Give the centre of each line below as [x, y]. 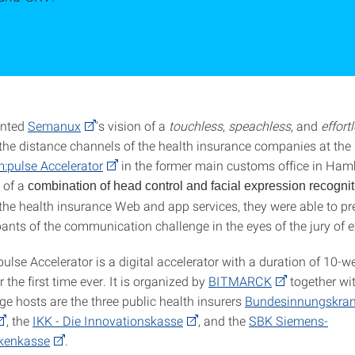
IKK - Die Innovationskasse [108, 321]
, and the [223, 321]
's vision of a [132, 126]
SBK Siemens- [288, 321]
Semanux [54, 126]
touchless [196, 126]
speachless [260, 126]
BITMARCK [240, 281]
